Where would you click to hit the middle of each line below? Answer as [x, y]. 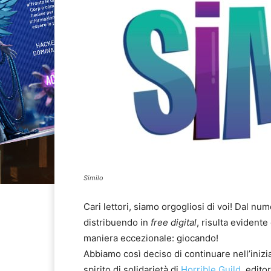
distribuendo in [117, 223]
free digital [174, 223]
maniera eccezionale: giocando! [151, 238]
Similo [93, 178]
